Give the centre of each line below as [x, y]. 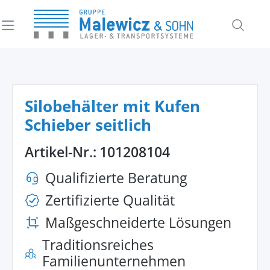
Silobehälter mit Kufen [112, 106]
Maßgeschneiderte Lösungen [138, 222]
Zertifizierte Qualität [110, 200]
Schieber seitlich [88, 125]
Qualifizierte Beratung [116, 178]
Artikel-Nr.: [61, 152]
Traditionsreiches [98, 245]
